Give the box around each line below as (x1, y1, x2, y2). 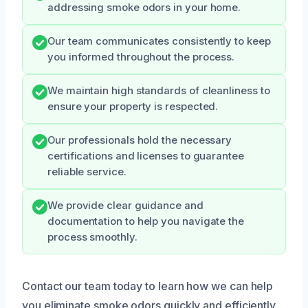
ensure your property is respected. (47, 100, 219, 113)
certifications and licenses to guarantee (47, 150, 244, 163)
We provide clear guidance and (47, 199, 203, 212)
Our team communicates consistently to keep (47, 35, 271, 48)
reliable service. (47, 166, 126, 179)
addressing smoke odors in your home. (47, 1, 241, 14)
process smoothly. (47, 231, 137, 244)
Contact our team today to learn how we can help (22, 279, 274, 294)
